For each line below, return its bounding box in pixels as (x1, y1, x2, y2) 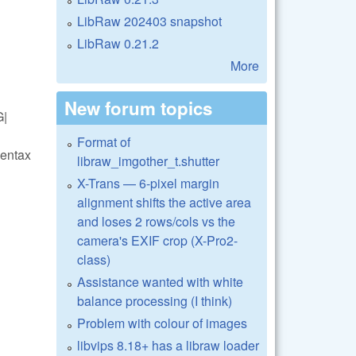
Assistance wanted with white (77, 272, 243, 291)
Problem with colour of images (77, 313, 247, 332)
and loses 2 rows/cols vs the (77, 211, 235, 230)
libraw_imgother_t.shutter (77, 151, 219, 170)
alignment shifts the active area (77, 192, 251, 211)
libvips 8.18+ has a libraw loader (77, 335, 259, 354)
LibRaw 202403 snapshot (77, 11, 222, 30)
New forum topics (64, 95, 212, 121)
